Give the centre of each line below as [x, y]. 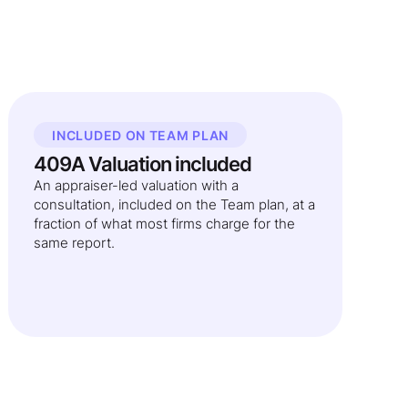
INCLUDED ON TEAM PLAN [141, 136]
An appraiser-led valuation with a [137, 186]
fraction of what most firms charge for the [165, 224]
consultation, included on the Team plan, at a [175, 205]
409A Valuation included [143, 164]
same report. [75, 243]
